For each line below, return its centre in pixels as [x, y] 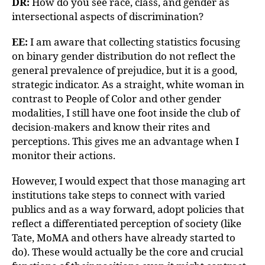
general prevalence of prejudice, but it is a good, [125, 70]
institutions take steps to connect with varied [118, 195]
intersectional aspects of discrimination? [108, 16]
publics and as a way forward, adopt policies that [128, 209]
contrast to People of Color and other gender [117, 98]
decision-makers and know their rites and [111, 127]
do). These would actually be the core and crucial [127, 252]
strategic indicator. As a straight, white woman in [128, 84]
